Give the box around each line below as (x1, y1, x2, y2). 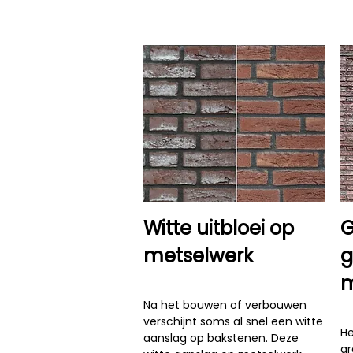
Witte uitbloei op (143, 215, 294, 241)
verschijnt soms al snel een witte (143, 314, 323, 329)
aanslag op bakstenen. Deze (143, 330, 299, 346)
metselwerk (143, 243, 254, 269)
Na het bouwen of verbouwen (143, 297, 307, 313)
